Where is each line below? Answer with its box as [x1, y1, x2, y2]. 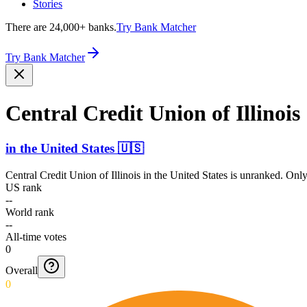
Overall [5, 264, 38, 276]
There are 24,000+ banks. [5, 21, 116, 33]
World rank [5, 206, 54, 218]
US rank [5, 181, 42, 193]
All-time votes [5, 230, 66, 243]
